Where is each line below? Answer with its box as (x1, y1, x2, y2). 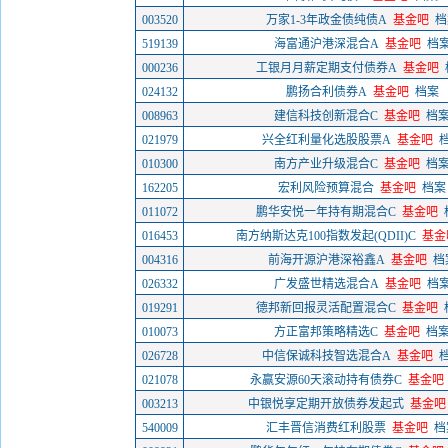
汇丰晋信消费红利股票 (266, 421, 386, 435)
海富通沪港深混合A (273, 37, 379, 51)
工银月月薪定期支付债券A (255, 61, 397, 75)
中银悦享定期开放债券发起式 (248, 397, 404, 411)
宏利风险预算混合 (278, 181, 374, 195)
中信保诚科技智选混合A (261, 349, 391, 363)
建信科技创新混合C (274, 109, 378, 123)
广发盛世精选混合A (273, 277, 379, 291)
